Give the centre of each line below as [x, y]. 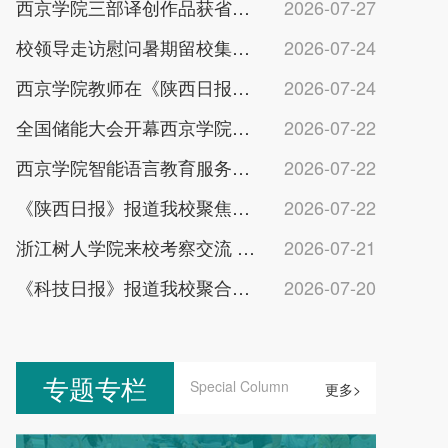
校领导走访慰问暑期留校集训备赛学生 [241, 47]
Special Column [239, 386]
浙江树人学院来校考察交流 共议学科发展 [246, 247]
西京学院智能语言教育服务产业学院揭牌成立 [241, 167]
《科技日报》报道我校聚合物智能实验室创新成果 [241, 287]
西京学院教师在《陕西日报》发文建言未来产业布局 [241, 87]
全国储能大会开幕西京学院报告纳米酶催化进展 [241, 127]
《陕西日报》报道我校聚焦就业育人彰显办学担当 [241, 207]
